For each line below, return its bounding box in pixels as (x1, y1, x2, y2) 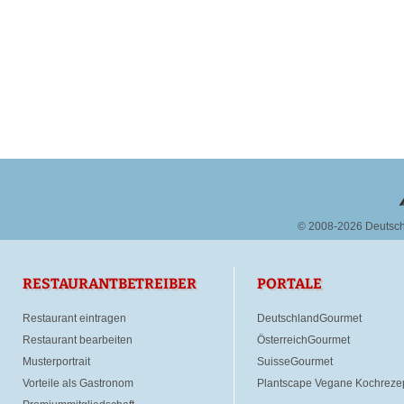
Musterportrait (23, 355, 90, 368)
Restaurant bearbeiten (23, 334, 133, 346)
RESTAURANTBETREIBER (23, 275, 197, 292)
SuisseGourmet (257, 355, 333, 368)
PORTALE (257, 275, 322, 292)
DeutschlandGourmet (257, 312, 362, 325)
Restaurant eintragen (23, 312, 126, 325)
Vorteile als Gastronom (23, 377, 133, 390)
